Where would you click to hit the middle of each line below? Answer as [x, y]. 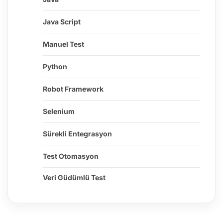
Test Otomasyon [71, 156]
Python [55, 67]
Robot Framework [73, 89]
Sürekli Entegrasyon [77, 134]
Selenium [59, 111]
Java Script [62, 22]
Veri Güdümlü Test [74, 178]
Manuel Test [63, 44]
